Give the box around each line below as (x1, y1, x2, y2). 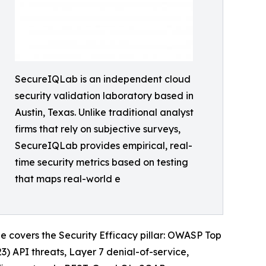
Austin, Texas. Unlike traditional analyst (15, 106, 194, 119)
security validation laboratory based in (15, 90, 194, 102)
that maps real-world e (15, 173, 121, 185)
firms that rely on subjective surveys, (15, 123, 180, 135)
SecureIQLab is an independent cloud (15, 73, 191, 85)
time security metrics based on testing (15, 156, 188, 169)
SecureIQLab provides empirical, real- (15, 140, 192, 152)
